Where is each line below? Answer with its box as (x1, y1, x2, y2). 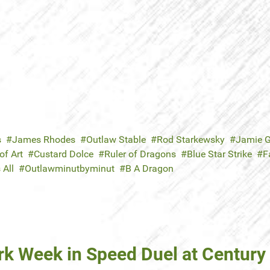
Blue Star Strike (187, 148, 252, 160)
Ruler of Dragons (104, 148, 176, 160)
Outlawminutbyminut (25, 163, 115, 175)
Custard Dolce (34, 148, 93, 160)
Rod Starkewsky (157, 134, 225, 146)
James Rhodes (12, 134, 75, 146)
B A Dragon (125, 163, 174, 175)
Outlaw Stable (86, 134, 146, 146)
